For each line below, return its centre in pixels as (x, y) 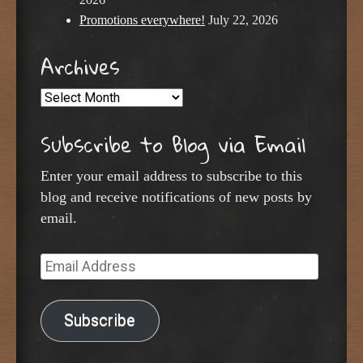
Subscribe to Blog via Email (173, 144)
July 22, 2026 (243, 20)
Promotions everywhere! (142, 20)
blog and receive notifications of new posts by (176, 196)
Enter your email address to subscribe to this (171, 175)
